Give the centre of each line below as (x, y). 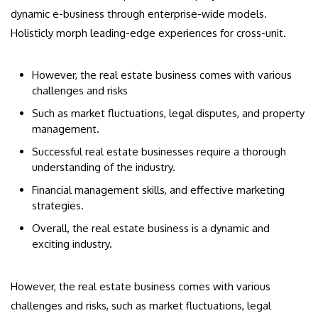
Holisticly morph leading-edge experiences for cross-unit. (148, 33)
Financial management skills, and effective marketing (158, 190)
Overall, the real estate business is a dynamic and (151, 229)
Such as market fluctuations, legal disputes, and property (168, 114)
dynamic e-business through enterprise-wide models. (139, 14)
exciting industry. (72, 244)
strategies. (58, 206)
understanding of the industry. (104, 168)
